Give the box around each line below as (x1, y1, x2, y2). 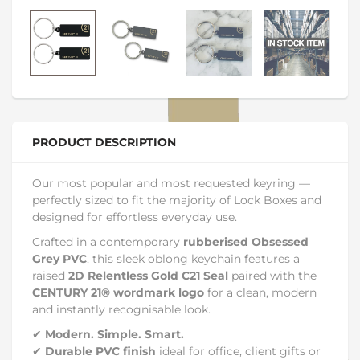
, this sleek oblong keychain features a (87, 252, 300, 266)
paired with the (228, 268, 317, 283)
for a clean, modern (204, 285, 317, 300)
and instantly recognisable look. (32, 302, 211, 317)
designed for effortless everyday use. (32, 210, 237, 224)
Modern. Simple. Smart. (45, 327, 184, 342)
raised (32, 268, 68, 283)
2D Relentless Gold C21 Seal (68, 268, 228, 283)
